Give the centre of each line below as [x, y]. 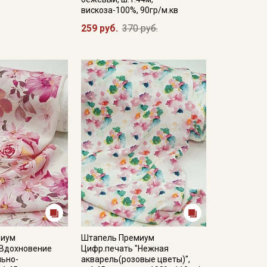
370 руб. [140, 28]
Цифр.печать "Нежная [125, 249]
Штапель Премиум [117, 238]
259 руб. [99, 28]
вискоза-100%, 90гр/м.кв [129, 10]
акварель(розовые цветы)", [135, 259]
